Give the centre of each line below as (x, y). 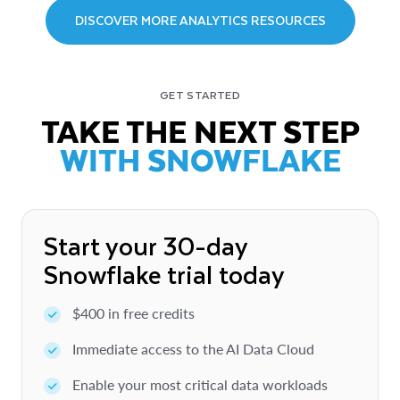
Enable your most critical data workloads (200, 384)
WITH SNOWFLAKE (200, 158)
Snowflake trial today (164, 273)
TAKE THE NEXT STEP (200, 130)
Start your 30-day (146, 245)
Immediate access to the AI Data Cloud (193, 348)
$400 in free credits (133, 312)
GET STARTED (200, 94)
